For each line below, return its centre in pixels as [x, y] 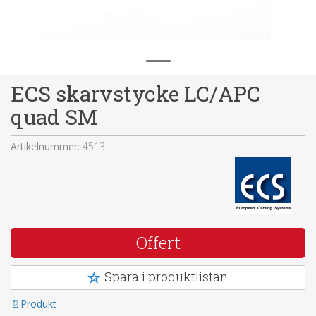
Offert [158, 243]
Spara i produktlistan [166, 276]
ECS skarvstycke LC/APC [135, 93]
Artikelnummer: [47, 146]
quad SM [54, 117]
